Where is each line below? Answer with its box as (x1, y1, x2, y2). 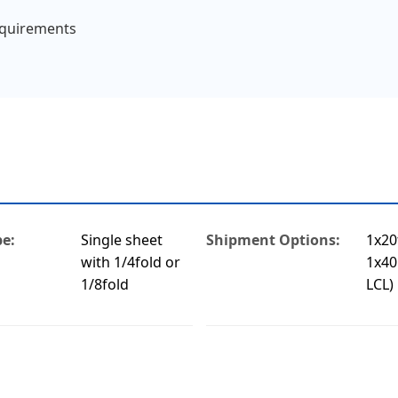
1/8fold (80, 274, 129, 294)
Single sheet (80, 229, 163, 250)
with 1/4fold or (80, 251, 180, 272)
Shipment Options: (205, 229, 340, 250)
